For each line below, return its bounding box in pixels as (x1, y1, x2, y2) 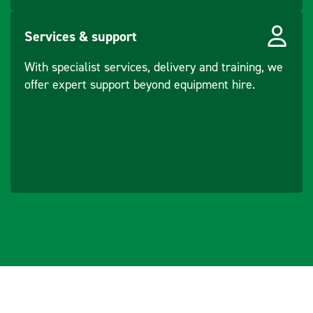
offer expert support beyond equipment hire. (24, 77, 255, 92)
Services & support (24, 27, 137, 45)
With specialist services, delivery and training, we (24, 59, 283, 75)
